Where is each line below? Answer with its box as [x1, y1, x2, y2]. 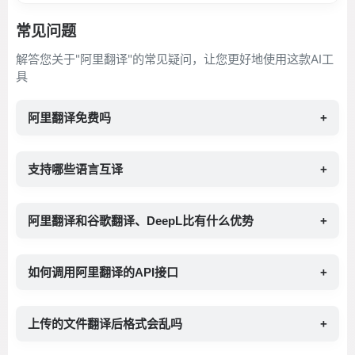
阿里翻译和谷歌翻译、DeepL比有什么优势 [28, 214, 254, 227]
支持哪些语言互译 [28, 162, 123, 176]
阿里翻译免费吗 [28, 111, 111, 124]
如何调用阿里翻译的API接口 [28, 265, 178, 279]
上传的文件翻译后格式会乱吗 [28, 317, 182, 330]
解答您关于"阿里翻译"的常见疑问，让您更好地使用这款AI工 [16, 52, 334, 67]
